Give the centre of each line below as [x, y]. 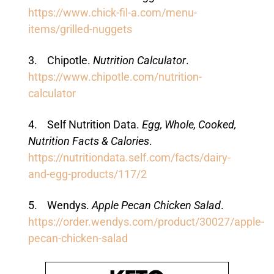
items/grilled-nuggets [80, 30]
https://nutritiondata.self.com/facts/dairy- [129, 158]
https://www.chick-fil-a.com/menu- [112, 13]
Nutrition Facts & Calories [88, 142]
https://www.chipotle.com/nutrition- [115, 77]
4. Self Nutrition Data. [85, 125]
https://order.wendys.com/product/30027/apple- [146, 222]
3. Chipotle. [60, 61]
